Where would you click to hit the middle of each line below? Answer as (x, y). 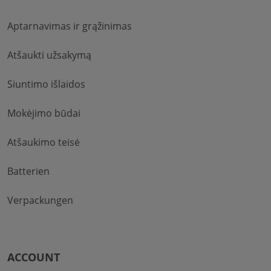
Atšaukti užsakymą (49, 55)
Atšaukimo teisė (44, 142)
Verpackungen (40, 200)
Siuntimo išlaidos (46, 84)
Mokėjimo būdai (44, 113)
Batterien (28, 171)
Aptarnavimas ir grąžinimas (70, 26)
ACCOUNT (34, 257)
